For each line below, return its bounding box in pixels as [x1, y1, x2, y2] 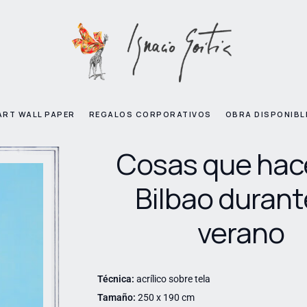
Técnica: [97, 273, 134, 285]
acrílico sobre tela [134, 273, 210, 285]
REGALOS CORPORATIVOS [88, 109, 212, 120]
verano [197, 212, 285, 253]
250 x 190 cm [135, 291, 195, 303]
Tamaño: [97, 291, 136, 303]
